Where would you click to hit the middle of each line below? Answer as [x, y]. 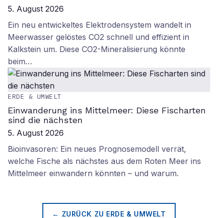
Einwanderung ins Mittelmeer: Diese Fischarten [107, 110]
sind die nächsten [45, 120]
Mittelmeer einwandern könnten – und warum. [93, 173]
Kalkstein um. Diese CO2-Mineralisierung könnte [97, 49]
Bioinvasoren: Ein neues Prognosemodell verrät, [97, 149]
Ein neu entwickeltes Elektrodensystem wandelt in [100, 25]
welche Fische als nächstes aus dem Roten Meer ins [104, 161]
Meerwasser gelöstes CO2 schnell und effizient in [99, 37]
